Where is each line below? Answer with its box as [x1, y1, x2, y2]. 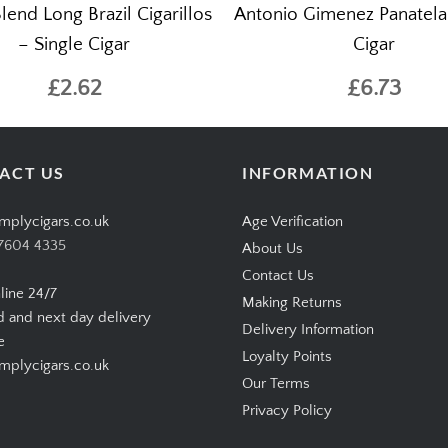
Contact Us [242, 267, 314, 285]
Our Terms [242, 375, 310, 393]
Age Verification [242, 213, 343, 231]
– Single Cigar [18, 34, 130, 56]
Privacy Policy [242, 402, 332, 420]
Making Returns [242, 294, 342, 312]
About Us [242, 240, 303, 258]
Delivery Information [242, 321, 374, 339]
